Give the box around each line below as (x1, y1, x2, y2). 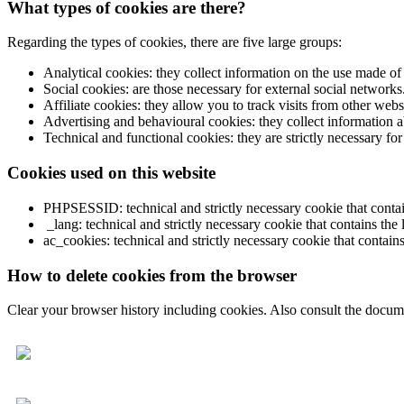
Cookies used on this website (7, 163, 216, 183)
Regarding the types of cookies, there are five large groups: (7, 34, 342, 50)
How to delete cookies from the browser (7, 265, 297, 285)
